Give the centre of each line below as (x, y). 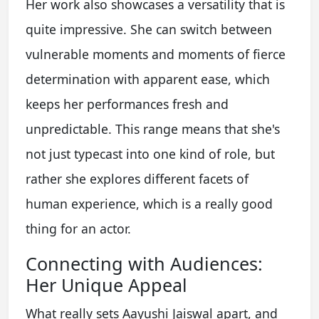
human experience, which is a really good (149, 203)
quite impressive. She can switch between (149, 29)
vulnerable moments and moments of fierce (156, 54)
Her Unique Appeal (106, 284)
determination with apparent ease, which (148, 79)
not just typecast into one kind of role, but (150, 153)
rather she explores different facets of (137, 178)
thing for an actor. (78, 228)
